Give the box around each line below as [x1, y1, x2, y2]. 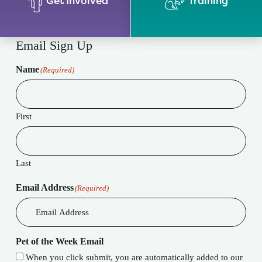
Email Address [15, 182, 74, 193]
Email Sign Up [15, 38, 92, 53]
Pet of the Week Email [15, 236, 104, 247]
